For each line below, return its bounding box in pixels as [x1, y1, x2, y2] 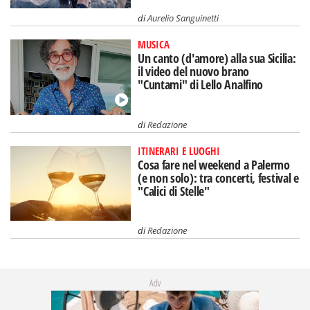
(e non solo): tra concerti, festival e [138, 169, 299, 186]
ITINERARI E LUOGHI [138, 143, 221, 158]
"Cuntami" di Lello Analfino [138, 75, 264, 93]
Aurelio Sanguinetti [147, 11, 219, 24]
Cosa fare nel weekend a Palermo [138, 156, 290, 173]
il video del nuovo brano [138, 62, 249, 80]
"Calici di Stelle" [138, 182, 210, 199]
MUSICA [138, 37, 170, 51]
